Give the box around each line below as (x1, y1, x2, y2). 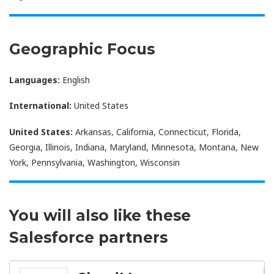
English (60, 73, 90, 86)
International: (9, 100, 72, 112)
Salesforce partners (9, 228, 168, 247)
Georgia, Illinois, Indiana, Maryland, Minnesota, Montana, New (9, 141, 259, 153)
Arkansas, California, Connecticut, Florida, (73, 125, 241, 138)
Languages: (9, 73, 60, 86)
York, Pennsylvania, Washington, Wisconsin (9, 156, 180, 168)
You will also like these (9, 206, 191, 225)
